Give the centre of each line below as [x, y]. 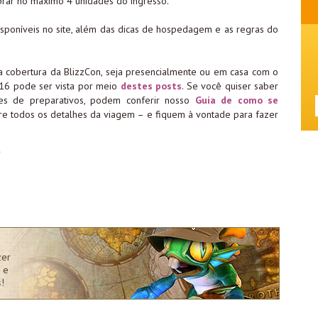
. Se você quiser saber [230, 86]
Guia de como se [237, 100]
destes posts [151, 86]
